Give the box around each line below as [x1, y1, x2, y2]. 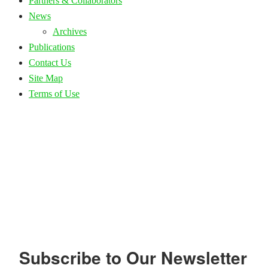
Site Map [29, 72, 63, 83]
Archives [53, 26, 87, 36]
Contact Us [29, 57, 71, 68]
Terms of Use [29, 88, 80, 99]
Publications [29, 41, 75, 52]
